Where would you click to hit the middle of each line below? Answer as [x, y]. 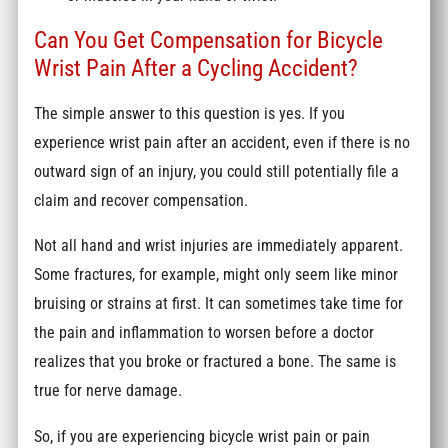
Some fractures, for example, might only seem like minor [216, 275]
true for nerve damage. [110, 391]
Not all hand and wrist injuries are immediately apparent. [219, 246]
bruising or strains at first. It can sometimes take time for [219, 304]
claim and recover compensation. [143, 200]
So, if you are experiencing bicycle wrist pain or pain [202, 436]
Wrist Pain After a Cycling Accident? [196, 68]
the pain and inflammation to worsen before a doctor [204, 333]
